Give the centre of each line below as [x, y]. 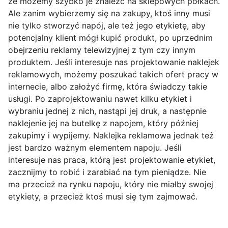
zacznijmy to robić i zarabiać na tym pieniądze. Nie [107, 172]
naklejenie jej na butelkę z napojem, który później [103, 123]
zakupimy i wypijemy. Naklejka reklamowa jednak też [111, 136]
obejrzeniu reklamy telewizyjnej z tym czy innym [102, 50]
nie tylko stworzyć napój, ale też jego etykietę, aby [107, 26]
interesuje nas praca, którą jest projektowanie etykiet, [112, 160]
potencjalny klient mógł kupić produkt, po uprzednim [110, 38]
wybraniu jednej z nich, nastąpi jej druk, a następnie [107, 111]
